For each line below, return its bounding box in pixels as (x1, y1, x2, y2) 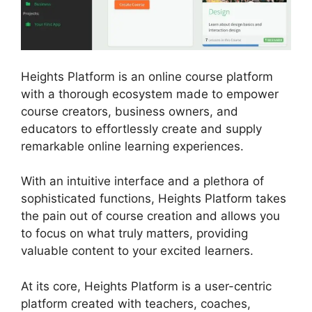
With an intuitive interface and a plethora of (21, 174, 264, 189)
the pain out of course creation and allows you (21, 209, 280, 224)
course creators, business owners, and (21, 104, 238, 118)
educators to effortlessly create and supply (21, 121, 262, 136)
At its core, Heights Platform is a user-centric (21, 279, 272, 293)
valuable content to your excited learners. (21, 244, 253, 258)
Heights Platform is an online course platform (21, 69, 273, 84)
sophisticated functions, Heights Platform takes (21, 192, 286, 206)
